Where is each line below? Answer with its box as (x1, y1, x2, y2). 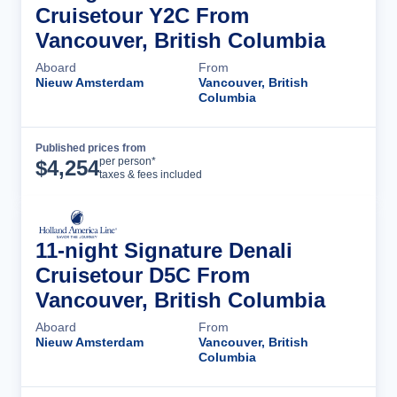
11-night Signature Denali (35, 238, 292, 262)
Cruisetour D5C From (35, 263, 250, 287)
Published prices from (35, 142, 146, 154)
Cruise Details (250, 153, 344, 169)
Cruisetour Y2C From (35, 4, 249, 27)
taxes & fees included (99, 168, 202, 181)
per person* (99, 155, 156, 167)
